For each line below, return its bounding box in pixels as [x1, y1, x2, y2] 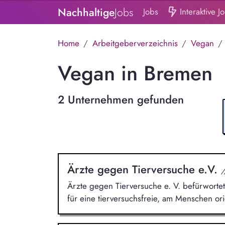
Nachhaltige [57, 5, 115, 21]
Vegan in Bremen [57, 58, 212, 88]
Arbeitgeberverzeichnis [92, 37, 178, 49]
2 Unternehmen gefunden [57, 91, 184, 108]
